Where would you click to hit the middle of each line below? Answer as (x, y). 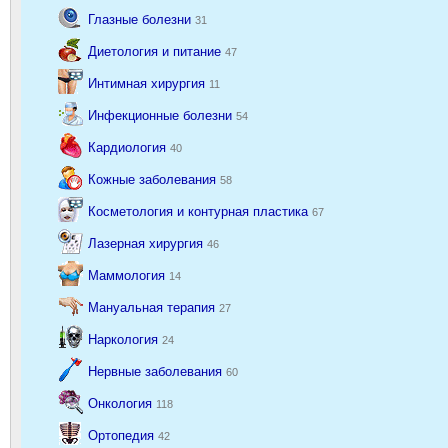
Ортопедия (123, 435)
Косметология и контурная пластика (200, 211)
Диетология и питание (156, 51)
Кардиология (129, 147)
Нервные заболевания (157, 371)
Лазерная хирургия (147, 243)
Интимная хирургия (148, 83)
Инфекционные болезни (162, 115)
